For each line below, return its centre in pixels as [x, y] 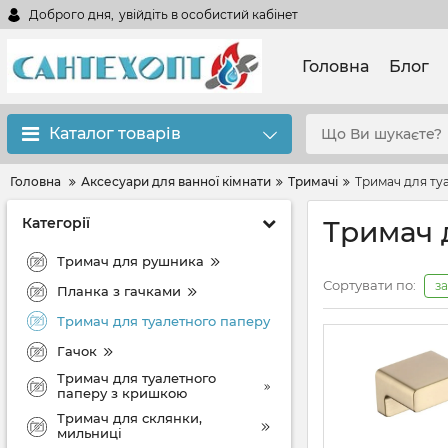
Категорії [56, 223]
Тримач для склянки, [129, 418]
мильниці [89, 433]
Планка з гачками [119, 290]
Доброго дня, [71, 14]
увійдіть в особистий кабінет [208, 14]
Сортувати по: [369, 285]
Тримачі [313, 181]
